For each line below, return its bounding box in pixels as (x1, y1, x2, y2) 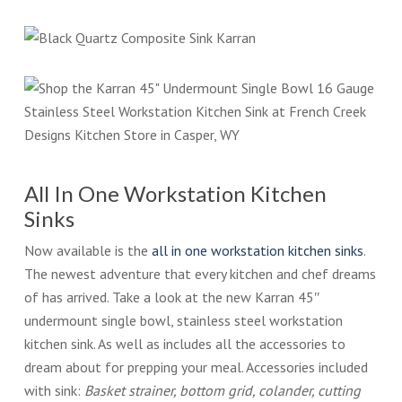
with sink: (23, 381, 84, 400)
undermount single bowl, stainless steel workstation (23, 311, 343, 330)
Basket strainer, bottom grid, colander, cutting (83, 381, 361, 400)
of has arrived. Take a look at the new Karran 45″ (23, 288, 320, 307)
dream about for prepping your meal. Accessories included (23, 358, 368, 377)
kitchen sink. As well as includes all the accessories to (23, 335, 345, 354)
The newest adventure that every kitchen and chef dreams (23, 265, 376, 284)
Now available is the (23, 241, 152, 260)
